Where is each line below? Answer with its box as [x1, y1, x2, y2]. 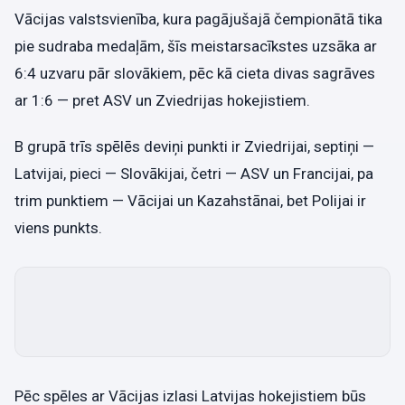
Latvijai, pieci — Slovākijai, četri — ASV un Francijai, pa [14, 164, 373, 183]
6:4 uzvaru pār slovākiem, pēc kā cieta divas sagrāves [14, 63, 375, 82]
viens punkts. [14, 218, 102, 237]
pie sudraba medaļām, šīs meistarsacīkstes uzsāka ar [14, 36, 377, 55]
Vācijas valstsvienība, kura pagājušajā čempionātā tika [14, 9, 382, 28]
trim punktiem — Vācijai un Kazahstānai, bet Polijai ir [14, 191, 366, 210]
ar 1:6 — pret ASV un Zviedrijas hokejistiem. [14, 90, 310, 109]
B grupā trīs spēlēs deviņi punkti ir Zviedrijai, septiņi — [14, 137, 374, 155]
